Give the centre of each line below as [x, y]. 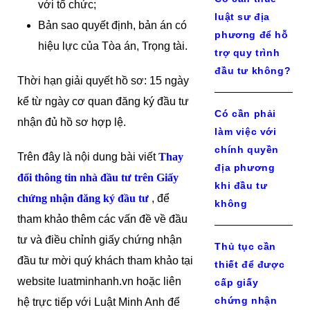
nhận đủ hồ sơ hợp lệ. [72, 122]
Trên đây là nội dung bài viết [88, 157]
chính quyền [247, 149]
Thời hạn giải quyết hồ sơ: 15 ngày [103, 81]
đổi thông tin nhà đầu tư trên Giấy [98, 177]
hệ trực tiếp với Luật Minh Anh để [99, 302]
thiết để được [250, 264]
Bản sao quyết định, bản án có [112, 25]
